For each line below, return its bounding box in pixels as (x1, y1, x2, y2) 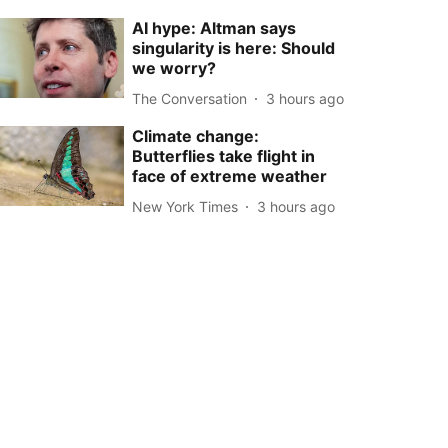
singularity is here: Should (132, 38, 336, 59)
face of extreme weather (132, 166, 328, 187)
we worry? (132, 58, 217, 79)
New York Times (132, 197, 239, 215)
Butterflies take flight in (132, 146, 316, 167)
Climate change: (132, 126, 260, 147)
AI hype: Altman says (132, 18, 297, 39)
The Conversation (132, 89, 248, 107)
